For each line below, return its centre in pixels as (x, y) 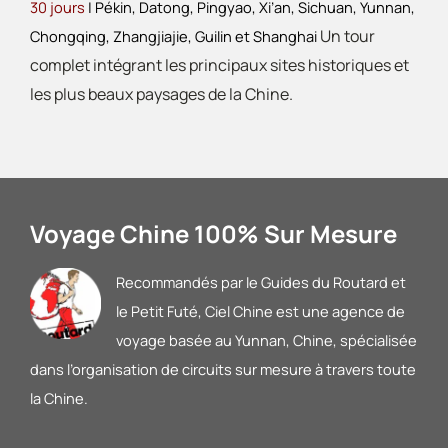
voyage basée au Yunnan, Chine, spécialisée (266, 340)
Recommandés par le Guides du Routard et (260, 282)
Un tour (347, 36)
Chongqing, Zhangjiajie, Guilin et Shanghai (175, 36)
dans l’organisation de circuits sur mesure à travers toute (222, 369)
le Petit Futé (156, 311)
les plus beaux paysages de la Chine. (161, 94)
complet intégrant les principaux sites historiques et (219, 65)
